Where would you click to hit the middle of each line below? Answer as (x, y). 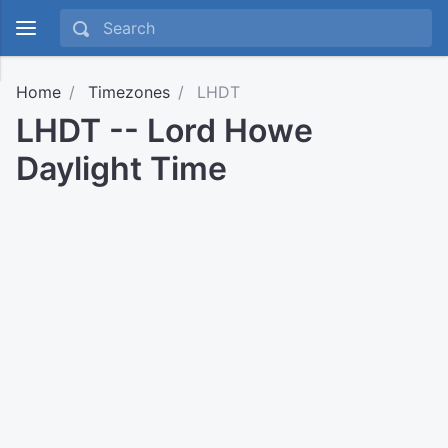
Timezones (129, 92)
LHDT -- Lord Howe (164, 130)
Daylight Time (121, 168)
